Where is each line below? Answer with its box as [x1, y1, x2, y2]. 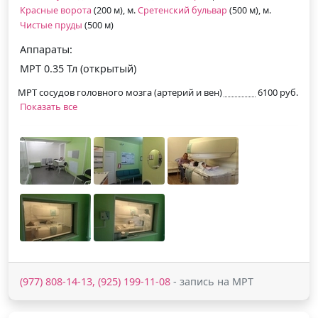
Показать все [20, 99, 77, 113]
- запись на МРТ [170, 274, 253, 288]
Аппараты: [20, 42, 72, 56]
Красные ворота [20, 4, 92, 16]
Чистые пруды [20, 18, 82, 31]
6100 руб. [258, 85, 298, 99]
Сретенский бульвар [138, 4, 227, 16]
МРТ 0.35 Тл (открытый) [20, 61, 136, 75]
